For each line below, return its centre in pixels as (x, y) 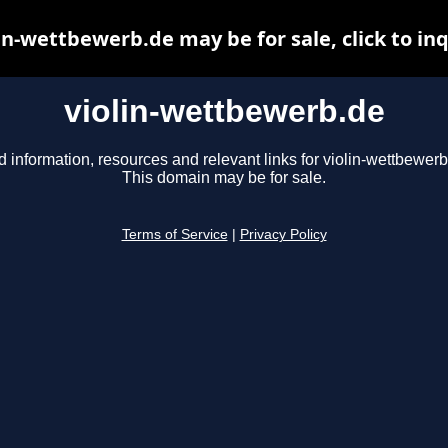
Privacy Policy (283, 235)
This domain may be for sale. (224, 178)
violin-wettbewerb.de (224, 111)
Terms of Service (174, 235)
